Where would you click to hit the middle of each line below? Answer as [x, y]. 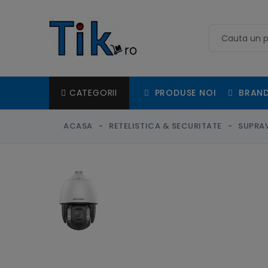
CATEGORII [93, 93]
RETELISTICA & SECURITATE [165, 126]
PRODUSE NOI [184, 92]
